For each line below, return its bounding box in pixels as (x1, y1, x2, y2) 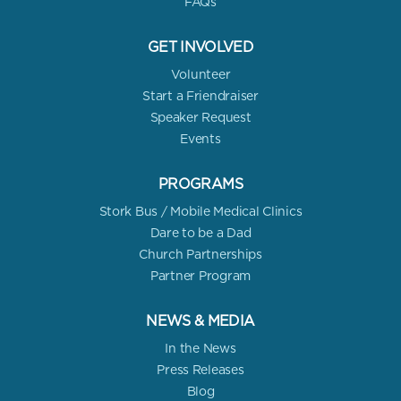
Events (180, 132, 221, 147)
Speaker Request (149, 110, 252, 125)
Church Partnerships (139, 247, 262, 262)
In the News (165, 341, 236, 356)
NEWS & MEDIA (146, 312, 255, 330)
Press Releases (157, 363, 244, 378)
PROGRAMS (158, 175, 243, 193)
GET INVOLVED (147, 38, 254, 56)
